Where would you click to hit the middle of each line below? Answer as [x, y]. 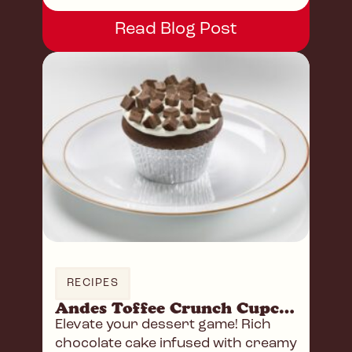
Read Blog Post [176, 30]
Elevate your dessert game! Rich [163, 325]
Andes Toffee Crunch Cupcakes [287, 308]
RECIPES [93, 284]
